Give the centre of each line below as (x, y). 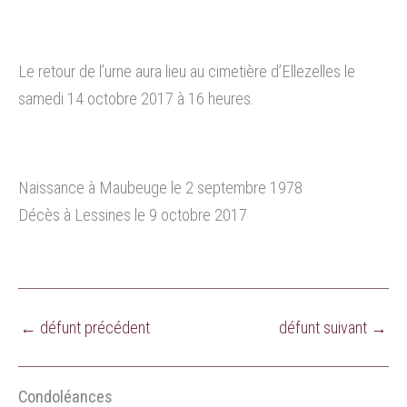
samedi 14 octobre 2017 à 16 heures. (136, 98)
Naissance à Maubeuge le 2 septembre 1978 (160, 187)
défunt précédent (93, 327)
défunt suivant (325, 327)
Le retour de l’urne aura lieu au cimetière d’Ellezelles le (187, 71)
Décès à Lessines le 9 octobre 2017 (133, 214)
